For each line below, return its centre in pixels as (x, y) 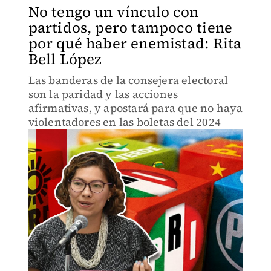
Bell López (65, 59)
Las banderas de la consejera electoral (128, 80)
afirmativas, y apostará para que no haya (135, 108)
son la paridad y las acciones (103, 94)
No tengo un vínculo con (113, 12)
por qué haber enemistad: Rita (135, 43)
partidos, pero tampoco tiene (130, 28)
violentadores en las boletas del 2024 (124, 122)
